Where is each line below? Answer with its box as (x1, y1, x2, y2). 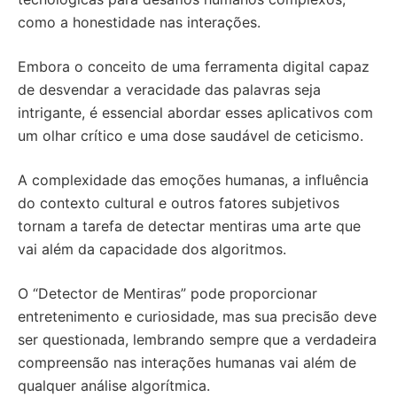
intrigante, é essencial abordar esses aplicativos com (18, 104, 373, 121)
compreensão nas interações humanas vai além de (18, 354, 356, 371)
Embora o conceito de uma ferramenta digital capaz (18, 58, 370, 75)
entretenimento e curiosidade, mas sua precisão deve (18, 307, 377, 325)
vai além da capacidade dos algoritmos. (18, 240, 286, 258)
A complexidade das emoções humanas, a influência (18, 171, 369, 189)
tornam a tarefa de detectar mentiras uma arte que (18, 217, 361, 235)
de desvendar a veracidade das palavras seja (18, 81, 321, 98)
